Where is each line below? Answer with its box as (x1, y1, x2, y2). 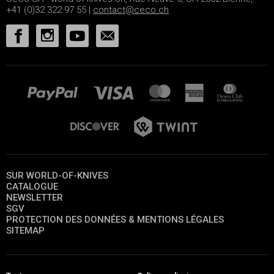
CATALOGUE (6, 181, 58, 193)
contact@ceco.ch (93, 4, 169, 16)
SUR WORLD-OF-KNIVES (6, 170, 108, 182)
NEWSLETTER (6, 192, 63, 204)
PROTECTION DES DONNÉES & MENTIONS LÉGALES (6, 214, 224, 226)
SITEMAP (6, 225, 45, 237)
